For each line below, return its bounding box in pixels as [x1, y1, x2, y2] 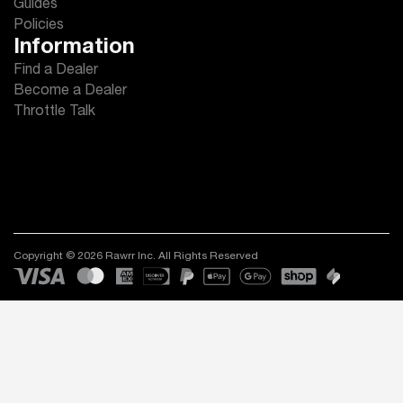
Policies [13, 19, 64, 33]
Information [13, 38, 135, 59]
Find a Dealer [13, 64, 98, 78]
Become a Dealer [13, 85, 127, 99]
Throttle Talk [13, 105, 95, 120]
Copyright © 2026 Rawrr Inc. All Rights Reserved [13, 251, 258, 262]
